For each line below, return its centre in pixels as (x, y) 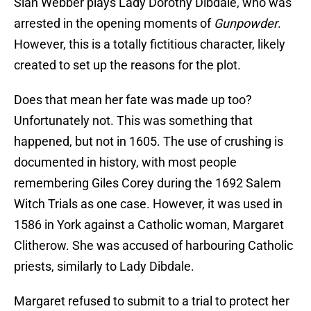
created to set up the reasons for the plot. (127, 65)
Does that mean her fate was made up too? (133, 100)
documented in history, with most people (125, 162)
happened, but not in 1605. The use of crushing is (149, 142)
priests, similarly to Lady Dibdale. (104, 267)
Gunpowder (246, 24)
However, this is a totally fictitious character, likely (150, 44)
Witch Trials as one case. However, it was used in (148, 204)
